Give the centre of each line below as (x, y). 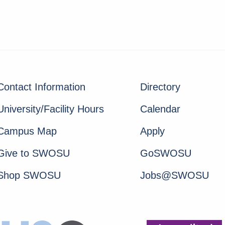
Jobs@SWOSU (175, 176)
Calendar (160, 109)
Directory (160, 87)
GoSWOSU (166, 153)
